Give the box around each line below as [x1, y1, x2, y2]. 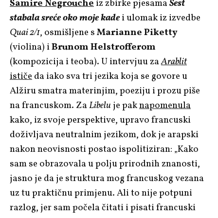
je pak [111, 99, 139, 112]
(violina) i [10, 40, 52, 54]
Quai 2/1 [10, 26, 40, 39]
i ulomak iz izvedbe [120, 11, 200, 24]
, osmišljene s [40, 26, 97, 39]
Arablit [161, 55, 187, 68]
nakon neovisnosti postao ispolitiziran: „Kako [10, 143, 199, 156]
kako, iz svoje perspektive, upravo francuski [10, 113, 191, 127]
